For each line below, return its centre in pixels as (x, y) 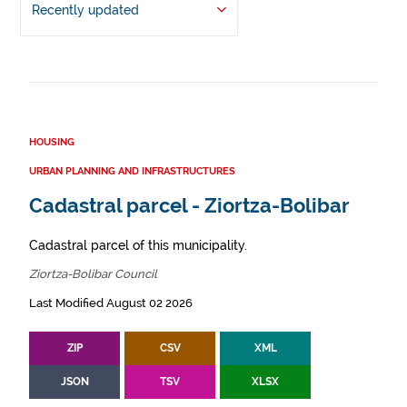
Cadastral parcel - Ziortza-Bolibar (189, 206)
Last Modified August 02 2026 (111, 303)
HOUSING (52, 143)
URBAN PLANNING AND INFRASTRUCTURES (132, 172)
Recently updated (85, 10)
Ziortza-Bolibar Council (93, 274)
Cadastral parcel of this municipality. (138, 246)
